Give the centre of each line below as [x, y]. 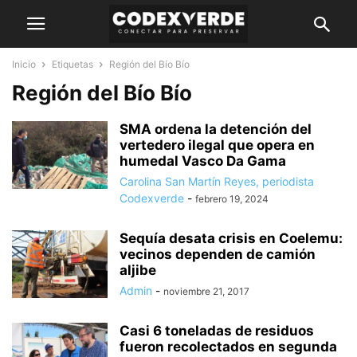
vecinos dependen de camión [218, 254]
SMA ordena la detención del [216, 129]
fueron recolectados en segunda [228, 347]
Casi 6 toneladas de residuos [217, 331]
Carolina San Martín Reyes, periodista [217, 181]
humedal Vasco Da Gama [203, 161]
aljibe [138, 270]
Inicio [24, 64]
